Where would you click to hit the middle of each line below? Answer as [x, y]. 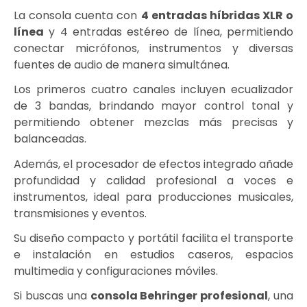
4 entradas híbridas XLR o [217, 15]
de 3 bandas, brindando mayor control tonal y [153, 106]
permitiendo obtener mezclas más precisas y [153, 123]
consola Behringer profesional [179, 296]
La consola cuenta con [77, 15]
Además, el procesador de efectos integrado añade [153, 164]
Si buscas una [52, 296]
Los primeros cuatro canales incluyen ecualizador [153, 90]
